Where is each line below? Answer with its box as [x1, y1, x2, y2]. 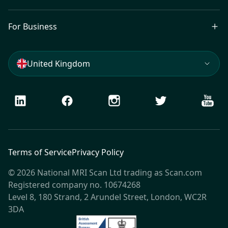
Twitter [154, 95, 182, 106]
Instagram [107, 95, 148, 106]
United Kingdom [27, 58, 90, 69]
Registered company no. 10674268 [8, 179, 140, 190]
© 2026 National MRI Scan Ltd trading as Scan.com [8, 167, 202, 178]
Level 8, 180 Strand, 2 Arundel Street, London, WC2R [8, 191, 207, 203]
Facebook [61, 95, 98, 106]
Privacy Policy [72, 147, 124, 158]
